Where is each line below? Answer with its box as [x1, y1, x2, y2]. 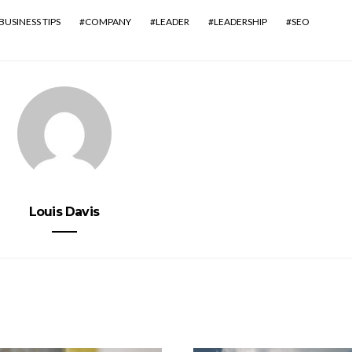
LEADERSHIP [214, 16, 267, 27]
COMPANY [85, 16, 131, 27]
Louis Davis [28, 204, 100, 219]
